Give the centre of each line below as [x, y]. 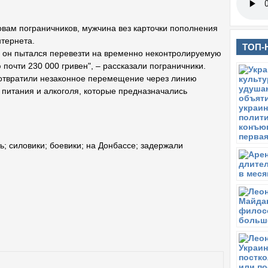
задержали [162, 146]
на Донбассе [111, 146]
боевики [66, 146]
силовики [27, 146]
